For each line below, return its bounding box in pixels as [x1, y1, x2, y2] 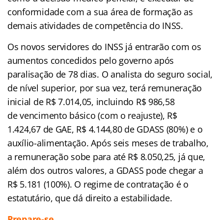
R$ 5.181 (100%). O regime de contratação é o [7, 178, 189, 191]
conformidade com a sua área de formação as [7, 6, 193, 18]
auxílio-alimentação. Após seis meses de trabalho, [7, 137, 209, 149]
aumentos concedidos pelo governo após [7, 55, 174, 67]
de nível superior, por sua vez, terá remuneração [7, 82, 202, 94]
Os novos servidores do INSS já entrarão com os [7, 41, 201, 53]
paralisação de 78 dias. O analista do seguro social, [7, 68, 213, 81]
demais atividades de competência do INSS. [7, 20, 183, 32]
